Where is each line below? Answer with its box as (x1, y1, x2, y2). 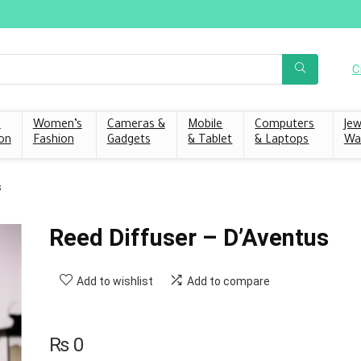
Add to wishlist (76, 274, 153, 288)
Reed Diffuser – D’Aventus (48, 223, 329, 251)
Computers (255, 118, 315, 132)
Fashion (32, 134, 74, 147)
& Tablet (188, 134, 233, 147)
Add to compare (186, 274, 270, 288)
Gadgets (106, 134, 151, 147)
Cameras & (106, 118, 165, 132)
